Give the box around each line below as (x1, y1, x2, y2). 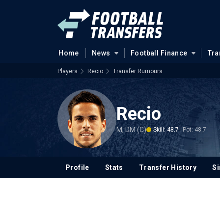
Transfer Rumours (113, 68, 163, 75)
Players (57, 68, 78, 75)
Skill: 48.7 (153, 126, 179, 133)
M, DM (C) (116, 125, 146, 134)
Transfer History (138, 164, 197, 171)
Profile (65, 164, 89, 171)
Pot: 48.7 (183, 126, 206, 133)
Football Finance (130, 49, 188, 57)
